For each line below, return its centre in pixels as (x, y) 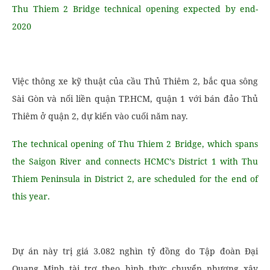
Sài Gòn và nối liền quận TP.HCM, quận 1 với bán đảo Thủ (135, 98)
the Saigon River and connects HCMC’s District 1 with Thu (135, 161)
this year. (31, 196)
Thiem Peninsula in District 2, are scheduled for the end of (135, 178)
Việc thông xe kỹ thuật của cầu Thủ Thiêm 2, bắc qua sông (135, 81)
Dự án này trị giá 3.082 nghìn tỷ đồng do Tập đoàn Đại (135, 251)
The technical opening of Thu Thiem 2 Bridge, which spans (135, 143)
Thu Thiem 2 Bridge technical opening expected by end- (135, 8)
